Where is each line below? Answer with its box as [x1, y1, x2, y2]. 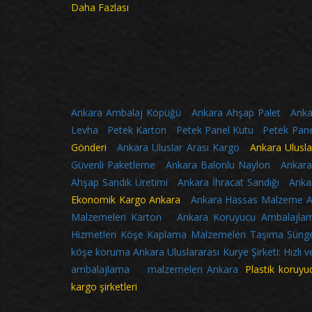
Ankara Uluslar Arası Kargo [117, 141, 240, 155]
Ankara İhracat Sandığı [178, 175, 283, 189]
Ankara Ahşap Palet [191, 106, 281, 120]
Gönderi [71, 141, 118, 155]
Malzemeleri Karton [71, 210, 162, 224]
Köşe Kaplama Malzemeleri [120, 228, 246, 242]
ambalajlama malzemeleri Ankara [71, 263, 238, 276]
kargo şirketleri [71, 280, 137, 294]
